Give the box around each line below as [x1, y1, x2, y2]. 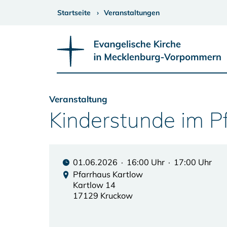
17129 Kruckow [73, 190, 133, 201]
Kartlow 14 [73, 179, 116, 190]
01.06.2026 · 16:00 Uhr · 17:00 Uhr [73, 157, 212, 167]
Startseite [57, 8, 91, 17]
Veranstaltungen [104, 8, 160, 17]
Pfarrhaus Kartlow [73, 169, 143, 179]
